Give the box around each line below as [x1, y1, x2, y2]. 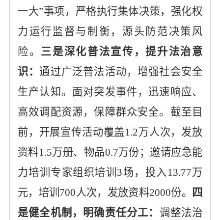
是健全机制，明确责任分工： [17, 207, 160, 219]
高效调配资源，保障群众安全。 [17, 106, 170, 118]
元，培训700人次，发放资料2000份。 [17, 187, 192, 198]
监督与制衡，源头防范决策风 [52, 26, 203, 37]
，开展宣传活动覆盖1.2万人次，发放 [28, 126, 203, 138]
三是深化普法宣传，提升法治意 [41, 46, 203, 57]
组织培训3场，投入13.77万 [73, 166, 203, 178]
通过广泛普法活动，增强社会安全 [39, 66, 203, 78]
